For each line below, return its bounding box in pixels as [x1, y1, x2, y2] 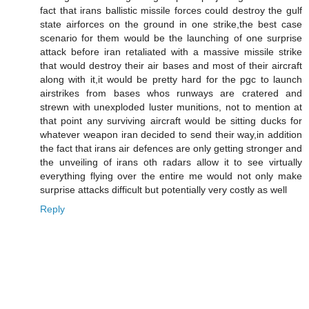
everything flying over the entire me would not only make [40, 170, 302, 182]
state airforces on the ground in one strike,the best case [40, 19, 302, 30]
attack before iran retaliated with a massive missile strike [40, 46, 302, 58]
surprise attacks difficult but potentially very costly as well [40, 184, 287, 196]
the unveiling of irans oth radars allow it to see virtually [40, 157, 302, 168]
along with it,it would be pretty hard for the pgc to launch [40, 74, 302, 86]
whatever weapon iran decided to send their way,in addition [40, 129, 302, 141]
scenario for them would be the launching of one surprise [40, 32, 302, 44]
